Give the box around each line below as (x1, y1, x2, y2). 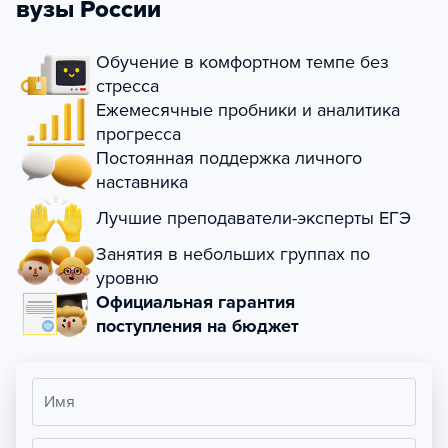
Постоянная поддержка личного (96, 147, 362, 169)
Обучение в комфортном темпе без (96, 51, 389, 73)
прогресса (96, 123, 181, 145)
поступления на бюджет (96, 315, 299, 337)
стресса (96, 75, 159, 97)
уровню (96, 267, 159, 289)
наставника (96, 171, 188, 193)
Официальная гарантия (96, 291, 295, 313)
